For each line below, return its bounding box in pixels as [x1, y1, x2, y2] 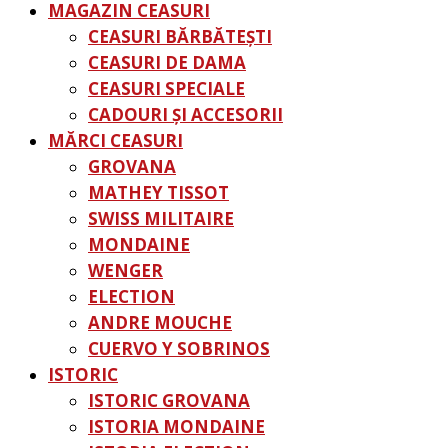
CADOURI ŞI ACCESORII [88, 103, 283, 126]
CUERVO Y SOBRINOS [88, 337, 270, 360]
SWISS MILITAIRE [88, 207, 234, 230]
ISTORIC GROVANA [88, 389, 250, 412]
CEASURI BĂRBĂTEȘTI [88, 25, 272, 48]
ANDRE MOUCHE [88, 311, 232, 334]
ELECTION [88, 285, 175, 308]
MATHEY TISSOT [88, 181, 229, 204]
